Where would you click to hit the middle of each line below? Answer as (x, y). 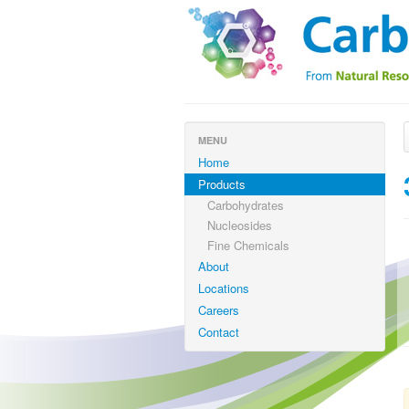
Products (222, 184)
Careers (219, 310)
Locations (224, 288)
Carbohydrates (246, 205)
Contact (219, 332)
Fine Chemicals (248, 245)
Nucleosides (240, 225)
